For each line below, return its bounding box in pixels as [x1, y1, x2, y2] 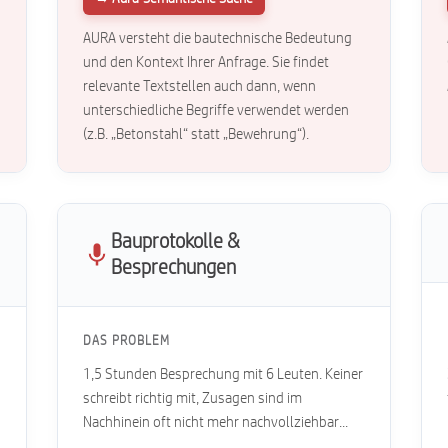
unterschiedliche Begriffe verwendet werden [83, 103, 350, 118]
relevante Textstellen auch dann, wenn [83, 79, 317, 94]
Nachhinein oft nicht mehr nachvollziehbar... [83, 415, 349, 430]
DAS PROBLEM [83, 335, 171, 347]
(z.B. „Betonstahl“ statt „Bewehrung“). [83, 127, 310, 142]
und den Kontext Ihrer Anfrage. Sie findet [83, 55, 330, 70]
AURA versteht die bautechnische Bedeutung [83, 31, 353, 46]
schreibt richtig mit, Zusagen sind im [83, 391, 303, 406]
